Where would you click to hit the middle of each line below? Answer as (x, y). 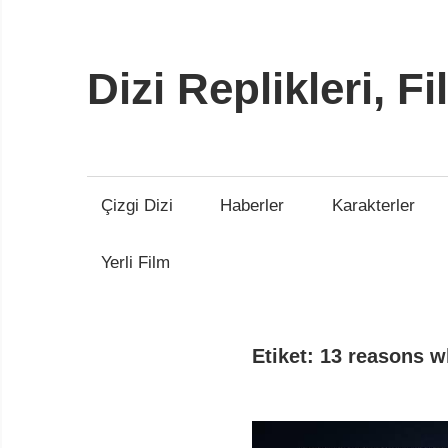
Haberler (252, 206)
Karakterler (373, 206)
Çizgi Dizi (136, 206)
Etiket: (286, 355)
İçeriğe (111, 13)
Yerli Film (135, 263)
